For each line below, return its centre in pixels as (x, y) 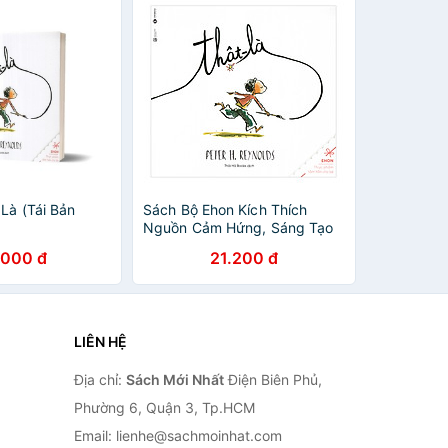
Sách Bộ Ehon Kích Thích (225, 209)
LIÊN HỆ (100, 341)
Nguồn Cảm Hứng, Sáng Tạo (238, 227)
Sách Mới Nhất (174, 379)
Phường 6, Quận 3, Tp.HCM (164, 407)
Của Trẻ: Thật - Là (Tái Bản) (235, 245)
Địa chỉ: (99, 379)
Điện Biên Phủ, (272, 379)
